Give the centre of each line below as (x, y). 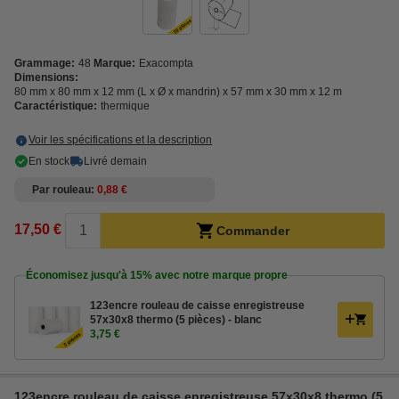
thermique (125, 106)
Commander (252, 231)
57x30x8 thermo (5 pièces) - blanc (176, 320)
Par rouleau (61, 190)
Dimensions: (46, 77)
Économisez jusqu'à (78, 275)
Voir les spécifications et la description (120, 140)
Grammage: (45, 63)
